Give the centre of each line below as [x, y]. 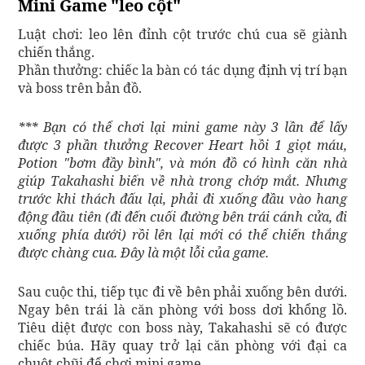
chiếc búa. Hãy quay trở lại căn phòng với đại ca [182, 346]
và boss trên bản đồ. [81, 88]
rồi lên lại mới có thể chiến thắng [237, 235]
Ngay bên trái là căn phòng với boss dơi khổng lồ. [182, 310]
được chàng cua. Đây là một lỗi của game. [143, 253]
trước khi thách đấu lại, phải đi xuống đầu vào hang [182, 199]
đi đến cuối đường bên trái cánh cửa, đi [229, 217]
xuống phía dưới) [73, 235]
